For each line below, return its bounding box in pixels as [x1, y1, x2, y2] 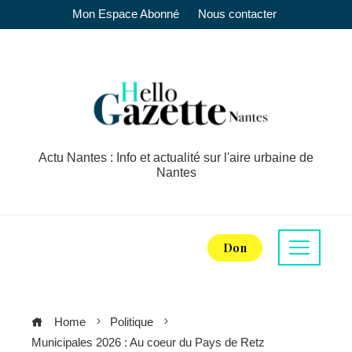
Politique [110, 315, 153, 328]
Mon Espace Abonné [72, 8, 179, 20]
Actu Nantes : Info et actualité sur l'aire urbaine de [38, 151, 313, 164]
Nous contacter [198, 8, 277, 20]
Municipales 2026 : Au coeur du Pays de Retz [31, 335, 265, 349]
